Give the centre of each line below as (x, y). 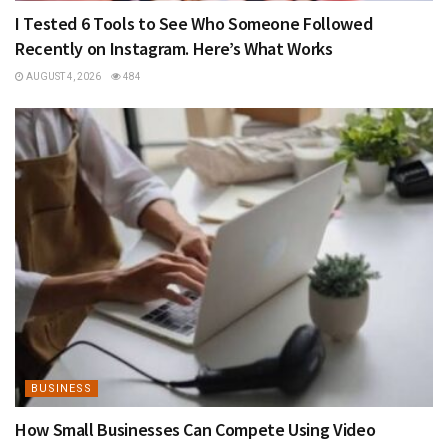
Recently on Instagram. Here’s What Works (174, 48)
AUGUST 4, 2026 (62, 76)
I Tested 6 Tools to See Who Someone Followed (194, 23)
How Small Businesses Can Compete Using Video (195, 429)
